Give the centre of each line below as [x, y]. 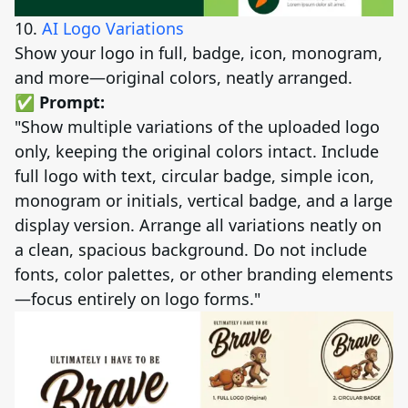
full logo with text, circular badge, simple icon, [194, 175]
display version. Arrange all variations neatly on [198, 224]
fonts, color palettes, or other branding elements [204, 274]
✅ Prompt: [60, 102]
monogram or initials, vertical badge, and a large [204, 200]
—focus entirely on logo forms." [138, 298]
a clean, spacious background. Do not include [191, 249]
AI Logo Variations [113, 28]
